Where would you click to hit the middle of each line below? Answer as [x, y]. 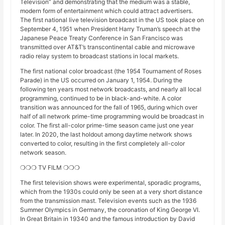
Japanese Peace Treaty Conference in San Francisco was [102, 38]
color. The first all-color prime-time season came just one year [107, 126]
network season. [43, 153]
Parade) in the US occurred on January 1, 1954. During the [101, 80]
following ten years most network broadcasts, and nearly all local [111, 89]
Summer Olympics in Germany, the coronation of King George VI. [110, 210]
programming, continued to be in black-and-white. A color [101, 98]
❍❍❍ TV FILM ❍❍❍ [50, 168]
